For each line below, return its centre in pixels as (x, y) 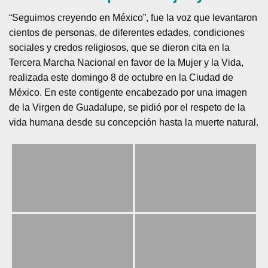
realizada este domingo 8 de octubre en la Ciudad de (121, 77)
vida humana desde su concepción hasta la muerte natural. (134, 122)
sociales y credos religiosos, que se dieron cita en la (120, 47)
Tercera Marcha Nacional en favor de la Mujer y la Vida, (127, 62)
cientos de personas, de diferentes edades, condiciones (127, 32)
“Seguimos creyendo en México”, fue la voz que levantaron (133, 17)
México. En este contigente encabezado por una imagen (128, 92)
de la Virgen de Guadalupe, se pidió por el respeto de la (127, 107)
